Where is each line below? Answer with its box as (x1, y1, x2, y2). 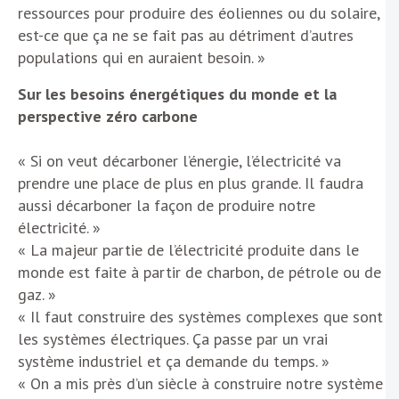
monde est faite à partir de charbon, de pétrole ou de (18, 261, 381, 282)
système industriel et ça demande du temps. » (18, 350, 330, 371)
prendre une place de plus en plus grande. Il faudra (18, 172, 363, 193)
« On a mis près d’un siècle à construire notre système (18, 372, 383, 394)
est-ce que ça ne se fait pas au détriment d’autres (18, 24, 354, 45)
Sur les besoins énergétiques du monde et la (18, 83, 337, 104)
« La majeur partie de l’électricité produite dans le (18, 239, 359, 260)
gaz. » (18, 283, 56, 305)
